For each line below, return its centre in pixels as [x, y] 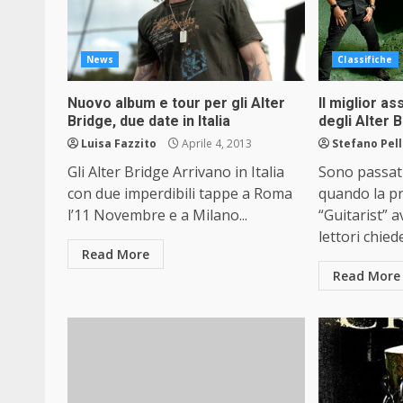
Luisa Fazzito [119, 143]
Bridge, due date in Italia [149, 121]
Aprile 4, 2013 [215, 143]
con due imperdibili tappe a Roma [180, 193]
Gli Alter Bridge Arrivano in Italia [176, 172]
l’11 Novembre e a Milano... [157, 215]
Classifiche [365, 59]
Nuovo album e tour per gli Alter [176, 103]
